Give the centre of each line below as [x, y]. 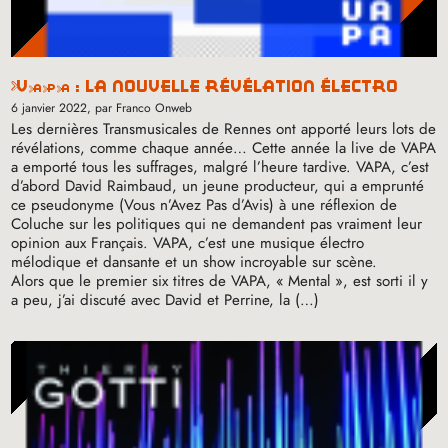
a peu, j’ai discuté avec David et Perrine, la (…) [165, 300]
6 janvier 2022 [49, 108]
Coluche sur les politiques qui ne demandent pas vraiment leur [217, 224]
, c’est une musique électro [276, 243]
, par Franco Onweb [140, 108]
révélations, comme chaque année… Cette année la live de [206, 148]
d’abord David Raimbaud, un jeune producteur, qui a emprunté [218, 186]
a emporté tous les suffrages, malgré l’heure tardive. [184, 167]
